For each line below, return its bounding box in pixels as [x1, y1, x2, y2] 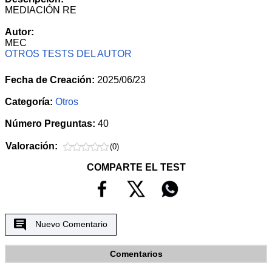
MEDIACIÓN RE [5, 5, 76, 16]
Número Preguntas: [5, 118, 98, 129]
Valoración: [5, 141, 58, 152]
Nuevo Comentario [35, 219, 107, 229]
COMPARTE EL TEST [86, 162, 186, 173]
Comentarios [109, 248, 163, 259]
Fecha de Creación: [5, 75, 95, 86]
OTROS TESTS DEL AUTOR [5, 49, 132, 59]
